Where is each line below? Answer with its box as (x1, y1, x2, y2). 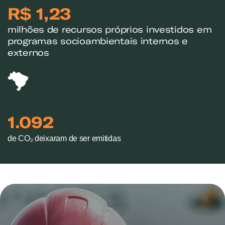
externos (8, 47, 49, 59)
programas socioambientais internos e (8, 35, 188, 47)
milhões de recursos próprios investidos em (8, 24, 212, 36)
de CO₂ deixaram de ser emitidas (8, 134, 121, 143)
